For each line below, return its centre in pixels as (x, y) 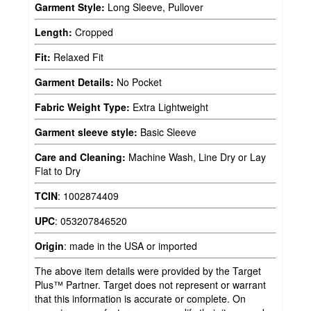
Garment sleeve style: (86, 132)
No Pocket (138, 82)
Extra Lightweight (169, 107)
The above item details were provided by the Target (148, 270)
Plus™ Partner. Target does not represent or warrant (150, 284)
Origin (49, 245)
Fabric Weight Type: (82, 107)
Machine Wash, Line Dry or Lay (196, 157)
